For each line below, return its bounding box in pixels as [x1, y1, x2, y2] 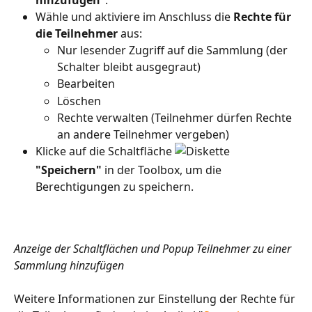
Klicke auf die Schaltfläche [36, 143, 175, 159]
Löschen [57, 93, 101, 109]
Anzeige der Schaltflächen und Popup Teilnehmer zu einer [14, 240, 294, 256]
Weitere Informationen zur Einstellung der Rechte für [14, 291, 298, 307]
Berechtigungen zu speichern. [36, 179, 194, 195]
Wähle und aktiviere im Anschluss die [36, 9, 233, 25]
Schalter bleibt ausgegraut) [57, 59, 201, 75]
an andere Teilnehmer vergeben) [57, 127, 229, 143]
